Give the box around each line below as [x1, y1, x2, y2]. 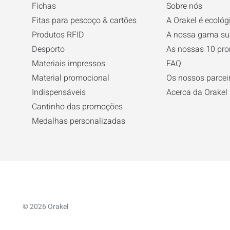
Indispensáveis [32, 86, 86, 99]
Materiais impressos [32, 57, 105, 70]
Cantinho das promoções [32, 101, 123, 113]
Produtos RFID [32, 29, 84, 42]
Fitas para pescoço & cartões [32, 14, 137, 27]
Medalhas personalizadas [32, 115, 125, 128]
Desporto [32, 43, 65, 56]
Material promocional [32, 72, 109, 85]
